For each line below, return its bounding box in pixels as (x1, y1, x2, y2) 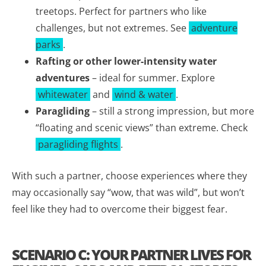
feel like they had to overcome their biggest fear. (12, 202, 227, 216)
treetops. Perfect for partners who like (36, 4, 207, 18)
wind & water (115, 87, 173, 101)
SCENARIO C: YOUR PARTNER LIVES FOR (12, 244, 251, 264)
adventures (36, 71, 90, 84)
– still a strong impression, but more (90, 104, 254, 118)
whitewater (38, 87, 88, 101)
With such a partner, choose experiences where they (12, 169, 247, 182)
